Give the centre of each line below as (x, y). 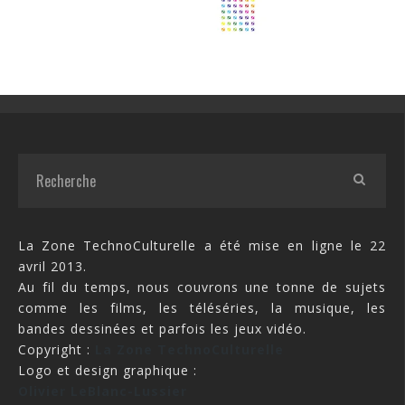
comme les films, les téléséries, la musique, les (202, 307)
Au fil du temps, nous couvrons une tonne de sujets (202, 287)
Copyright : (57, 349)
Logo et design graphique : (108, 370)
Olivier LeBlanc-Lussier (103, 391)
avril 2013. (52, 266)
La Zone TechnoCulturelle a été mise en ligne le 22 (202, 245)
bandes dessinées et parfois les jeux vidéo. (162, 328)
